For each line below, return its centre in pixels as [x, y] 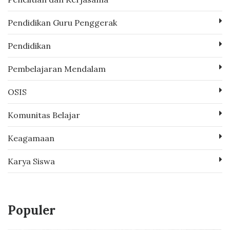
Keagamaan [31, 138]
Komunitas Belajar [44, 115]
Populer [32, 210]
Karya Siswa [31, 161]
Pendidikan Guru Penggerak [62, 22]
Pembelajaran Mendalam [57, 69]
